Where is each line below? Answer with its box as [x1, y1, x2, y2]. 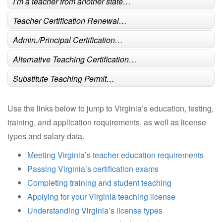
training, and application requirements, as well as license [7, 116, 206, 128]
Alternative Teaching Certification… [13, 53, 137, 65]
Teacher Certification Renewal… [13, 14, 127, 26]
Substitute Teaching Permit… [13, 72, 114, 84]
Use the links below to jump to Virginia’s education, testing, [7, 102, 214, 114]
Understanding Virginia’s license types [27, 204, 163, 216]
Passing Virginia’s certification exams [27, 163, 159, 174]
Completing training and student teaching [27, 176, 171, 188]
